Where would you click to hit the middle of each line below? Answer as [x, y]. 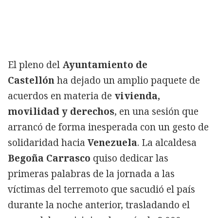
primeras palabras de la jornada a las [91, 173]
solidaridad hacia [48, 142]
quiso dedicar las [131, 158]
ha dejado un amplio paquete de [127, 80]
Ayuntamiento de [105, 64]
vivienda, [137, 96]
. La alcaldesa [167, 142]
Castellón [31, 80]
